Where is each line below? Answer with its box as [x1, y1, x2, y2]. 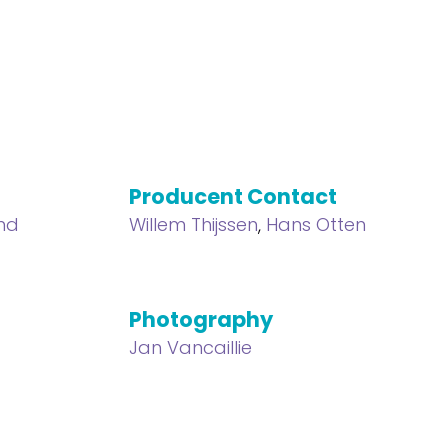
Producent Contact [128, 182, 337, 211]
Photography [128, 305, 273, 334]
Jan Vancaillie [128, 335, 252, 360]
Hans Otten [265, 212, 366, 237]
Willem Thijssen [128, 212, 258, 237]
